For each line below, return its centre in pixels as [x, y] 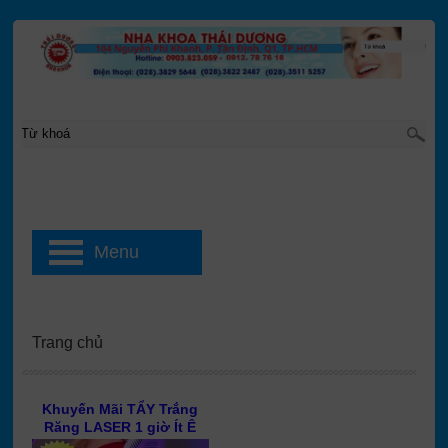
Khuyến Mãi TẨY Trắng [120, 409]
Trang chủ [67, 342]
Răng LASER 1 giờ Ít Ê [120, 427]
